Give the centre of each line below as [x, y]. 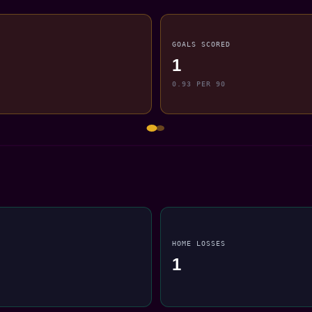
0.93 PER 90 [199, 84]
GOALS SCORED [202, 44]
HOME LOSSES [199, 243]
